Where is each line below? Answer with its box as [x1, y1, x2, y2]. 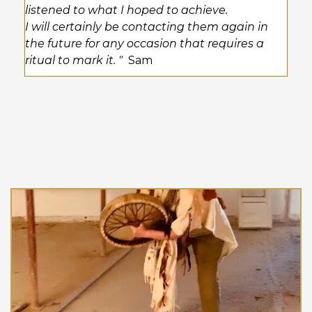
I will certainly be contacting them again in [25, 20, 268, 33]
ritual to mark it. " [25, 54, 128, 67]
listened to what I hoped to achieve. [25, 3, 231, 17]
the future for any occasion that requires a [25, 37, 264, 50]
